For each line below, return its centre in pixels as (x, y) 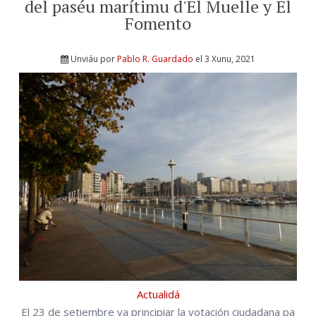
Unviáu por (94, 59)
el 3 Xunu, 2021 (224, 59)
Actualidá (158, 294)
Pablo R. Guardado (155, 59)
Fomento (158, 23)
